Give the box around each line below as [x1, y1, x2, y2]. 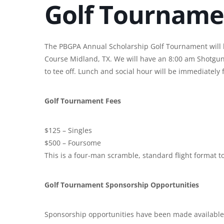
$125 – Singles [44, 125, 92, 135]
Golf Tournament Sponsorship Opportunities [44, 180, 199, 190]
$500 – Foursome [44, 138, 101, 148]
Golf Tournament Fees [44, 96, 121, 106]
